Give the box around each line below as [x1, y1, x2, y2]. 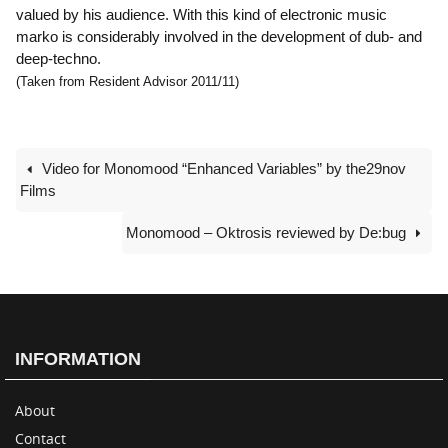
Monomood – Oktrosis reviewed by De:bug [125, 223, 410, 241]
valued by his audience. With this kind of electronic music [16, 6, 387, 23]
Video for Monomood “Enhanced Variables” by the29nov [38, 159, 407, 177]
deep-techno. [16, 50, 101, 67]
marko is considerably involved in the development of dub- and [16, 28, 422, 45]
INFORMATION [15, 348, 141, 369]
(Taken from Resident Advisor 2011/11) [16, 74, 239, 89]
